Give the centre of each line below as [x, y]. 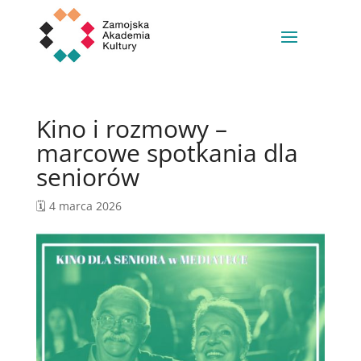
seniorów [87, 177]
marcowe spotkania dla [167, 153]
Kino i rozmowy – [131, 129]
